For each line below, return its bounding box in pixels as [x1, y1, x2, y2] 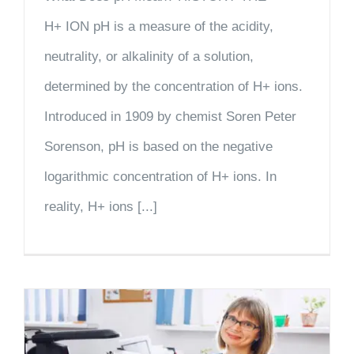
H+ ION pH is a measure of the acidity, [44, 19, 273, 35]
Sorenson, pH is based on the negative [44, 139, 273, 155]
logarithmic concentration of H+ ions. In [44, 169, 277, 185]
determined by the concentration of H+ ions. [44, 79, 303, 95]
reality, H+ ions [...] [44, 199, 157, 215]
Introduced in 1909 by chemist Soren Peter [44, 109, 296, 125]
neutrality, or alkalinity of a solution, [44, 49, 254, 65]
